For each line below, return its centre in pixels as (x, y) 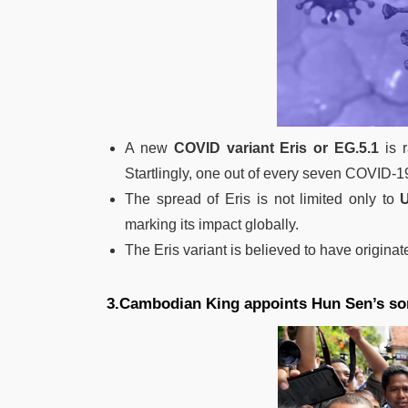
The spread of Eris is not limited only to (263, 199)
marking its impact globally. (212, 225)
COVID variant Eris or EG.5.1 (276, 148)
